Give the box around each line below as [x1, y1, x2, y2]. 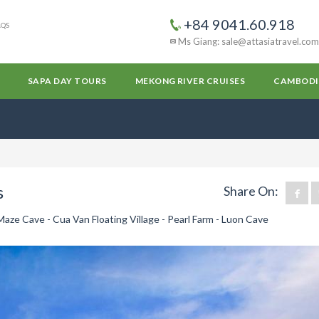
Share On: [224, 183, 278, 199]
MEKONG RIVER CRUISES [135, 75, 246, 86]
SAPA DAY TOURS [27, 75, 107, 86]
